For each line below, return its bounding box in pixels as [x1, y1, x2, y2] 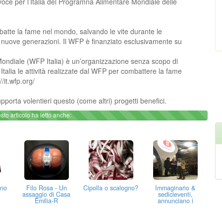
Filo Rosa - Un [26, 183, 67, 193]
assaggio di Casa [22, 190, 71, 199]
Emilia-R [35, 196, 58, 206]
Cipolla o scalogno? [83, 183, 139, 193]
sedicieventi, [158, 190, 193, 199]
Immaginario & [155, 183, 196, 193]
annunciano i [157, 196, 193, 206]
